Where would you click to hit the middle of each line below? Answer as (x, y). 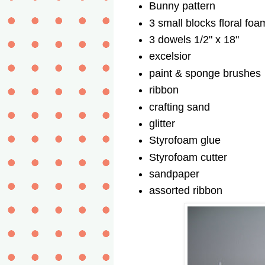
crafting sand (180, 107)
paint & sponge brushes (205, 73)
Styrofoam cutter (188, 157)
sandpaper (176, 174)
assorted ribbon (186, 191)
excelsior (170, 56)
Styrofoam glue (185, 140)
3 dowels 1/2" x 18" (194, 39)
